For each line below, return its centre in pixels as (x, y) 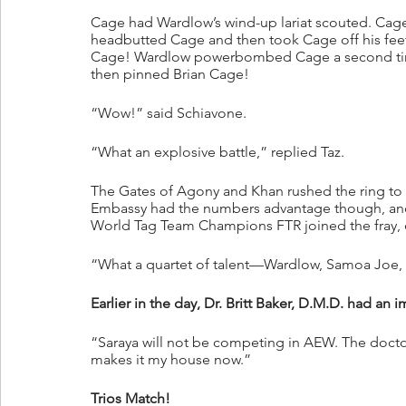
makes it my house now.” (171, 360)
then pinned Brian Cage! (170, 74)
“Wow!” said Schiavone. (169, 113)
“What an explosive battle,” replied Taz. (217, 152)
